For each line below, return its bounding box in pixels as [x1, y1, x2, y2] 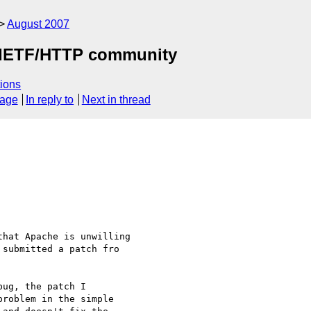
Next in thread [81, 94, 151, 106]
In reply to [26, 94, 74, 106]
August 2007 [7, 18, 69, 30]
